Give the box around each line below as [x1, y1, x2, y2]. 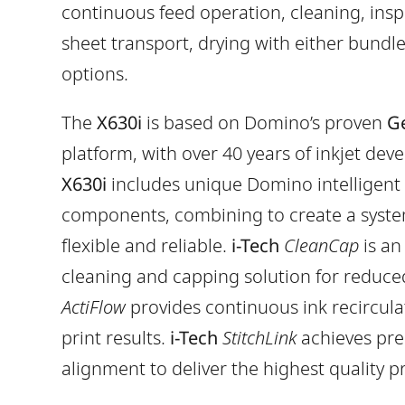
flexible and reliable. [61, 233, 227, 258]
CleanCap [284, 233, 359, 258]
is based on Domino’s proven [146, 110, 387, 135]
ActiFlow [61, 295, 126, 319]
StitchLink [222, 325, 297, 350]
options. [61, 61, 128, 86]
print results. [61, 325, 170, 350]
